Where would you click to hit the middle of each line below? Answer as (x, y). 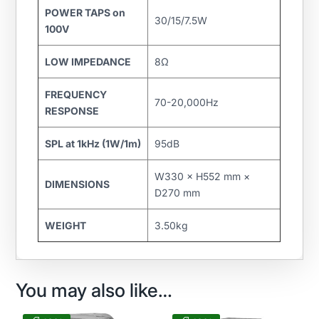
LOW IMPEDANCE (88, 62)
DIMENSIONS (77, 184)
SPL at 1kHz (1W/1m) (93, 144)
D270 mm (177, 193)
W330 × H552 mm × (202, 177)
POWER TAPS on (85, 13)
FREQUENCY (75, 95)
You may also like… (94, 291)
